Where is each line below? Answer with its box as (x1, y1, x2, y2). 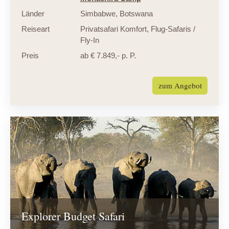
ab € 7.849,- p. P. (80, 51, 136, 60)
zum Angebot (158, 80, 202, 91)
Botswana (117, 9, 153, 18)
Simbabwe (80, 9, 116, 18)
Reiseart (21, 25, 50, 34)
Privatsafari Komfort (80, 25, 147, 34)
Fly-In (80, 36, 99, 45)
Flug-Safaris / (148, 25, 195, 34)
